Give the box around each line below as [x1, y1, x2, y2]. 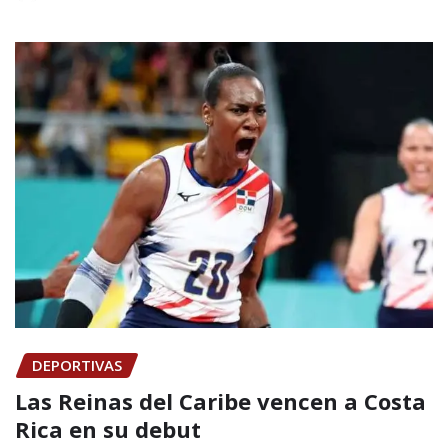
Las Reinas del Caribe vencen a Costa [15, 386, 426, 417]
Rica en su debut [15, 414, 201, 445]
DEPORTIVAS [32, 354, 122, 375]
